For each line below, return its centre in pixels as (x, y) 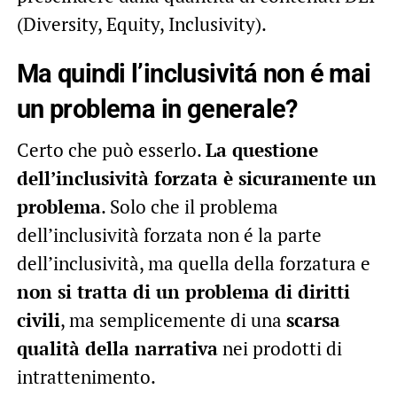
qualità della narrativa (117, 349)
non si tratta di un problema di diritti (183, 292)
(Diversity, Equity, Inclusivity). (141, 24)
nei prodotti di (280, 349)
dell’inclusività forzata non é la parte (169, 235)
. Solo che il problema (189, 207)
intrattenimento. (86, 377)
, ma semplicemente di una (173, 320)
